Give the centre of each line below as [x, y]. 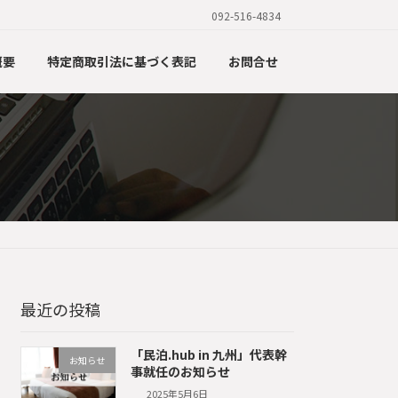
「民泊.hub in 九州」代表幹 [208, 355]
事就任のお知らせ [180, 372]
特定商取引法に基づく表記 [122, 61]
